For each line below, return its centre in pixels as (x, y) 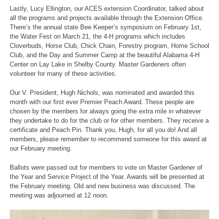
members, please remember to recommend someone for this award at (108, 139)
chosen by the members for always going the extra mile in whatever (105, 111)
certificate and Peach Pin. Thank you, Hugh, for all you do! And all (103, 130)
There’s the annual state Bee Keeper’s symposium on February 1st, (106, 27)
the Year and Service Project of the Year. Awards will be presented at (107, 176)
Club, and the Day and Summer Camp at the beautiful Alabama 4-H (105, 55)
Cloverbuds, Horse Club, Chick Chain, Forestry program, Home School (109, 45)
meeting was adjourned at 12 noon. (59, 195)
